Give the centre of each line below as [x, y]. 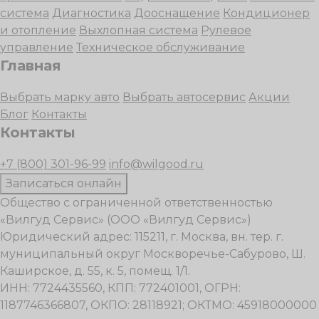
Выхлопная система [138, 30]
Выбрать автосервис [184, 97]
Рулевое [226, 30]
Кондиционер [266, 13]
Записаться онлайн [64, 183]
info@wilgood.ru [156, 164]
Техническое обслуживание [161, 47]
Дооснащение [177, 13]
